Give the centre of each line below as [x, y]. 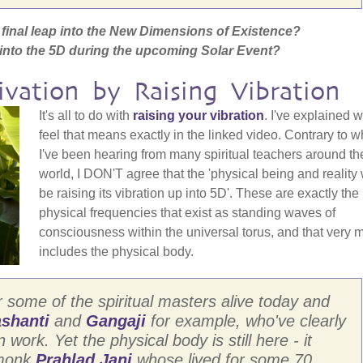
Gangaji [118, 320]
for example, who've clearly [248, 320]
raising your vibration [199, 115]
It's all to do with [86, 115]
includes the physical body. [116, 251]
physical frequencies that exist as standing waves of [187, 212]
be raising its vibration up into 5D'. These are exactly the [199, 193]
